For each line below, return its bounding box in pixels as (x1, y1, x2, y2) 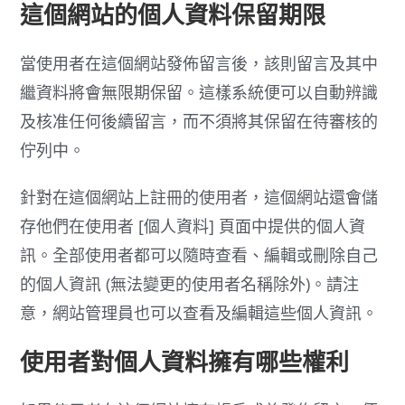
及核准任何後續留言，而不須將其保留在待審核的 (20, 109, 379, 132)
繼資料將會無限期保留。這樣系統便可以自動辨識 (20, 80, 379, 103)
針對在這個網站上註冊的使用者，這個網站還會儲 (20, 185, 379, 208)
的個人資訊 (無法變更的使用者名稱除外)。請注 (20, 272, 360, 295)
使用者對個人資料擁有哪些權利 (20, 344, 350, 378)
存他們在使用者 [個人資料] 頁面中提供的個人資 (20, 214, 366, 237)
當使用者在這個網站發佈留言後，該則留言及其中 (20, 52, 379, 74)
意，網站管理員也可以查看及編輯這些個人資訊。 (20, 301, 379, 324)
